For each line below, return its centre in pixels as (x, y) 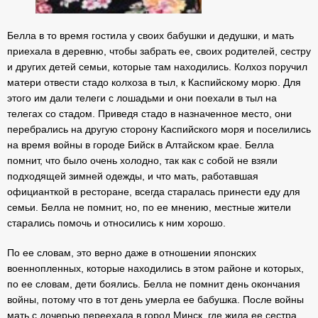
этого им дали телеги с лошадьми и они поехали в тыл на (142, 98)
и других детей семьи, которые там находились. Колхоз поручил (157, 67)
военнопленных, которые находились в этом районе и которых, (155, 268)
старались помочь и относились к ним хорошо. (116, 223)
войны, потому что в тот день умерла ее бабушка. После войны (155, 300)
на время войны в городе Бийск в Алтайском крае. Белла (141, 145)
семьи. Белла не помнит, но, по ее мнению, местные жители (149, 207)
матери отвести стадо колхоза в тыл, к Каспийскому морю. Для (154, 82)
